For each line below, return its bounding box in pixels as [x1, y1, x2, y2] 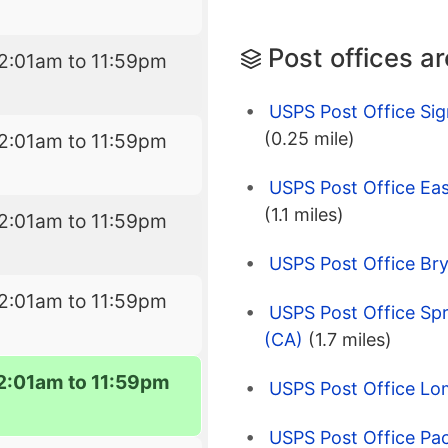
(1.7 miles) [308, 329, 392, 351]
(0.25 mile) [264, 128, 355, 150]
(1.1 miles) [264, 204, 344, 226]
